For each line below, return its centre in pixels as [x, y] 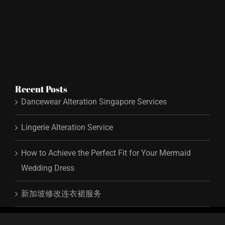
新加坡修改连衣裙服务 [61, 194]
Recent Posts [41, 89]
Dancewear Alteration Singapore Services [94, 102]
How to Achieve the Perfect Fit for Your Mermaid [106, 153]
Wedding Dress [48, 168]
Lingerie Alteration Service [67, 128]
